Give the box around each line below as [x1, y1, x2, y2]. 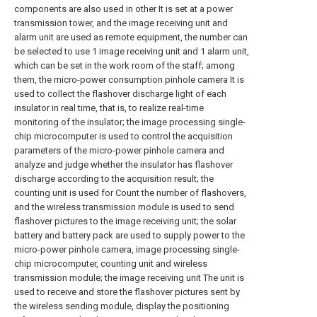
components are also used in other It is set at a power [14, 4, 233, 14]
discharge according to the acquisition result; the [14, 173, 214, 184]
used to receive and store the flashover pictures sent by [14, 287, 240, 297]
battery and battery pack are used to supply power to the [14, 230, 245, 241]
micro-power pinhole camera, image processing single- [14, 244, 240, 255]
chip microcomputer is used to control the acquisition [14, 131, 233, 142]
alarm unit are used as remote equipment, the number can [14, 32, 248, 42]
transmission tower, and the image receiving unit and [14, 18, 228, 28]
